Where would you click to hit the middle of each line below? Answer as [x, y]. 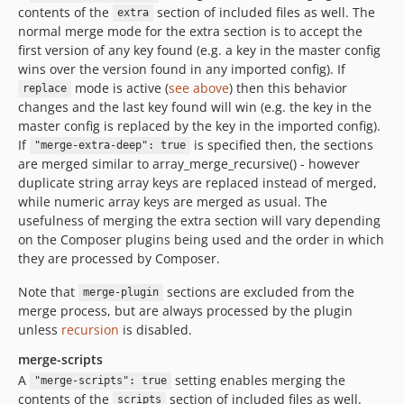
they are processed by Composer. [119, 258]
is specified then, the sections [281, 144]
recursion [90, 329]
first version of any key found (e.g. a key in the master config [199, 50]
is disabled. [156, 329]
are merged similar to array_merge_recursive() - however [189, 163]
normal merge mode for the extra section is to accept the [190, 31]
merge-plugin [120, 293]
